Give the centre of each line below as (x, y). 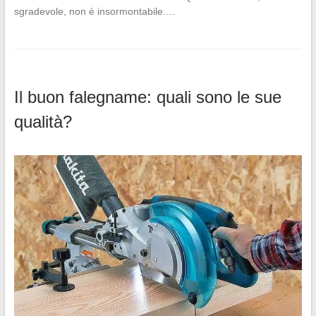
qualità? (43, 122)
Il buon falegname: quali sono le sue (147, 97)
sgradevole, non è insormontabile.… (95, 12)
